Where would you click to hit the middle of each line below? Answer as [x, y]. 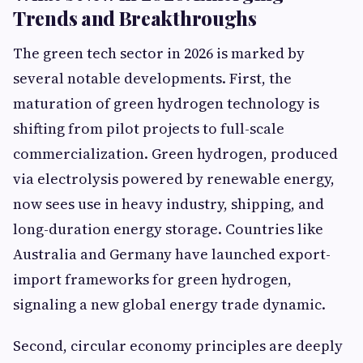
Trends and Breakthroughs [135, 18]
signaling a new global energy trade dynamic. [169, 304]
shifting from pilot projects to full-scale [149, 128]
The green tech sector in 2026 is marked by [159, 53]
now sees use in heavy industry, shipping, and [169, 204]
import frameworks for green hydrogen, [152, 279]
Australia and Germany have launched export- [172, 254]
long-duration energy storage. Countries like [168, 229]
